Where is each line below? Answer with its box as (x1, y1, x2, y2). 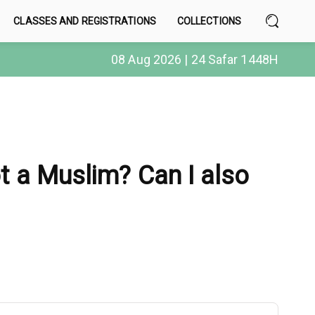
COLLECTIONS (176, 15, 241, 27)
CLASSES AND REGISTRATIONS (13, 15, 156, 27)
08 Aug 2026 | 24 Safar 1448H (111, 52, 278, 67)
